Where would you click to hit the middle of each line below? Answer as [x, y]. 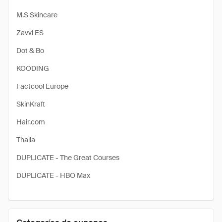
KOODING [33, 68]
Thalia [26, 140]
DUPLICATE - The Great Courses [68, 158]
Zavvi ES [30, 33]
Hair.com [31, 122]
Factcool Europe [42, 86]
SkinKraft [31, 104]
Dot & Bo [30, 51]
